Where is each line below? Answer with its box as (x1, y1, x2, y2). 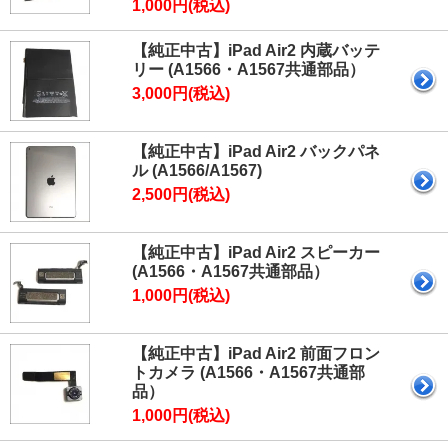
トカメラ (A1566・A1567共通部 (132, 364, 365, 382)
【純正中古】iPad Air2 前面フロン (132, 345, 380, 363)
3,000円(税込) (132, 85, 230, 103)
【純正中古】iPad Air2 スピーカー (132, 244, 380, 262)
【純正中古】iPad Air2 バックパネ (132, 143, 380, 161)
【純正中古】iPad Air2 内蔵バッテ (132, 42, 380, 60)
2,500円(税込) (132, 186, 230, 204)
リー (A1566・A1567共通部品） (132, 61, 365, 79)
